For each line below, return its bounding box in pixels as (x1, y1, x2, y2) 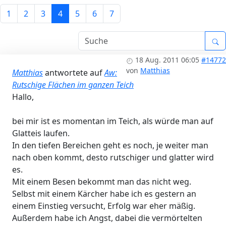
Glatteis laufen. (12, 128, 70, 139)
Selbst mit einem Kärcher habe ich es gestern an (12, 188, 196, 200)
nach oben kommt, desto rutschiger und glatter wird (12, 152, 214, 163)
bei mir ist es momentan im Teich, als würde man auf (12, 116, 213, 127)
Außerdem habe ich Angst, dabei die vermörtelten (12, 212, 202, 224)
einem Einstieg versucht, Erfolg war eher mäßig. (12, 200, 195, 212)
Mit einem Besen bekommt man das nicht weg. (12, 176, 191, 188)
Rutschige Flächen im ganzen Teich (12, 79, 134, 91)
